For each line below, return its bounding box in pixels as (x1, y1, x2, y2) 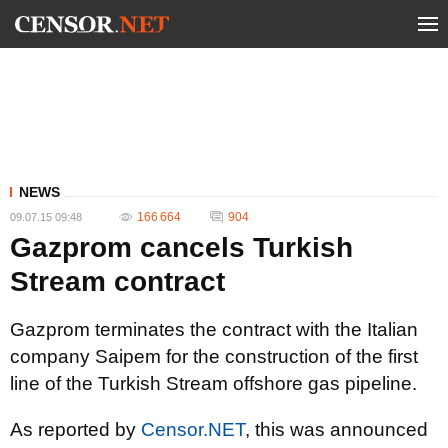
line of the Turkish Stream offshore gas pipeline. (10, 373, 417, 394)
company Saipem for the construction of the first (10, 346, 418, 367)
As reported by (10, 419, 141, 440)
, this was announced (245, 419, 428, 440)
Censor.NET (141, 419, 245, 440)
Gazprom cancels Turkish (10, 232, 353, 263)
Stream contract (10, 266, 225, 297)
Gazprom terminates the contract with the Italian (10, 319, 418, 340)
